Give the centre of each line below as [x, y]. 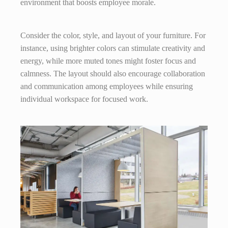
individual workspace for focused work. [84, 99]
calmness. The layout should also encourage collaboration [113, 74]
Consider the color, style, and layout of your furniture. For [113, 35]
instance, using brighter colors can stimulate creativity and [113, 48]
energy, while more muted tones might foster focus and [108, 61]
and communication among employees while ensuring [107, 86]
